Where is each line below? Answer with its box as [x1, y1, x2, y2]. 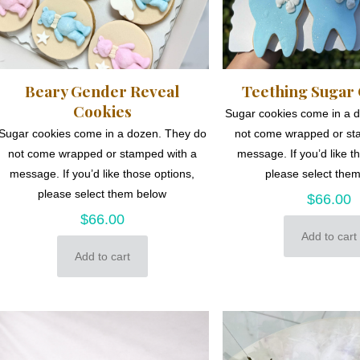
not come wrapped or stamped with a [7, 146, 197, 160]
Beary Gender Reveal [25, 80, 180, 101]
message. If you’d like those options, [10, 166, 195, 180]
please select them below [38, 186, 167, 200]
